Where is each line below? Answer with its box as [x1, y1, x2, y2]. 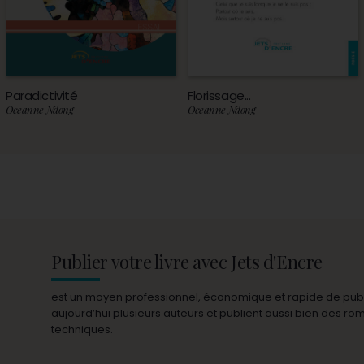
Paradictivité [6, 87, 78, 105]
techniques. [51, 322, 114, 338]
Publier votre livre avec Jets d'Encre [51, 249, 323, 275]
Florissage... [188, 87, 251, 105]
